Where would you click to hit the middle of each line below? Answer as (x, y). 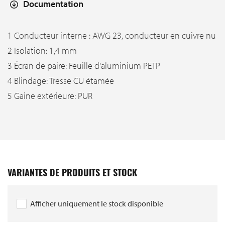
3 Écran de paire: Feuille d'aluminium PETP (84, 65)
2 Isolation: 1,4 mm (42, 50)
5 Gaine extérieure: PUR (50, 95)
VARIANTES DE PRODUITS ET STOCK (72, 174)
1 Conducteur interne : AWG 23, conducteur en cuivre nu (112, 35)
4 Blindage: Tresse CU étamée (61, 80)
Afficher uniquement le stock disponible (97, 203)
